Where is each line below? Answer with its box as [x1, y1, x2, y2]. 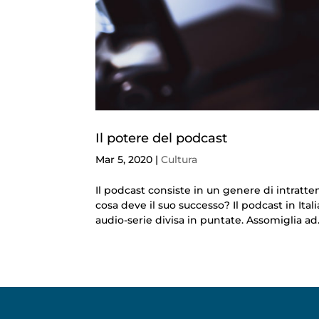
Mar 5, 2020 [95, 153, 153, 167]
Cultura [161, 153, 198, 167]
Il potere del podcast [95, 130, 228, 147]
